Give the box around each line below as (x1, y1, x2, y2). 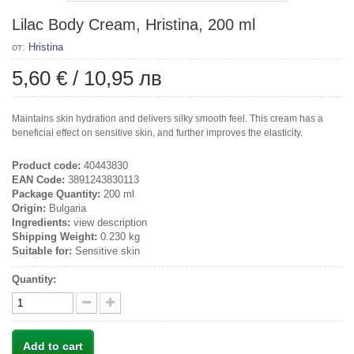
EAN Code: (12, 173, 65, 186)
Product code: (12, 159, 81, 171)
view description (70, 216, 147, 228)
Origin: (12, 201, 46, 214)
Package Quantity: (12, 187, 100, 200)
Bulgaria (46, 201, 86, 214)
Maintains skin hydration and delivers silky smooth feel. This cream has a (12, 112, 323, 124)
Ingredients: (12, 216, 70, 228)
